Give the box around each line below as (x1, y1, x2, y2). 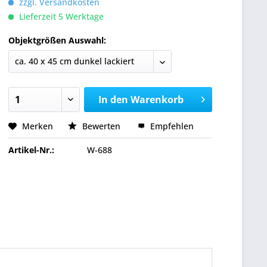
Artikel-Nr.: (8, 144, 54, 156)
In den (98, 93, 128, 106)
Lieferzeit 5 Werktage (17, 11, 104, 22)
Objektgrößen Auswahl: (8, 35, 106, 46)
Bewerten (80, 120, 123, 132)
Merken (22, 120, 53, 132)
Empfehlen (148, 120, 194, 132)
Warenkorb (130, 93, 184, 106)
